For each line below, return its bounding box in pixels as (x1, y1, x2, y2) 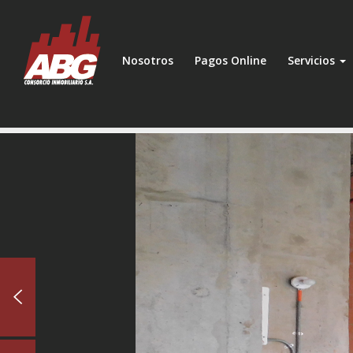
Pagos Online (195, 53, 266, 68)
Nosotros (122, 53, 173, 68)
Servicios (288, 53, 338, 68)
